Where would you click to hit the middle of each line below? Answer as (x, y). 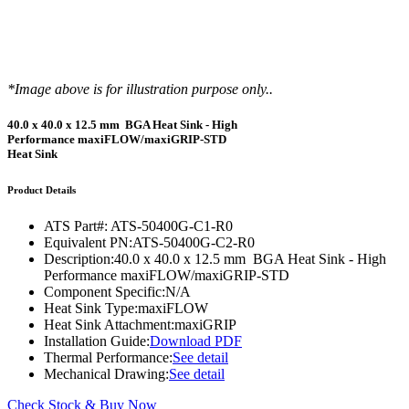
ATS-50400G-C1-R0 (172, 226)
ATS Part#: (76, 226)
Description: (79, 259)
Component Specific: (105, 292)
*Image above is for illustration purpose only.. (140, 89)
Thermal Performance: (108, 358)
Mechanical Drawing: (106, 374)
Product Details (42, 190)
